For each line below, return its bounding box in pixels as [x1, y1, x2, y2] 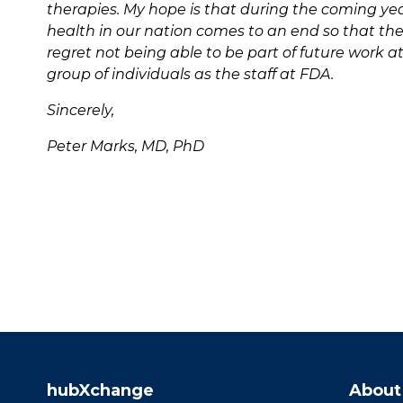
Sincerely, [47, 101, 114, 119]
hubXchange [47, 380, 154, 400]
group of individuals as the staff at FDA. [47, 65, 334, 83]
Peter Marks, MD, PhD [47, 137, 204, 155]
